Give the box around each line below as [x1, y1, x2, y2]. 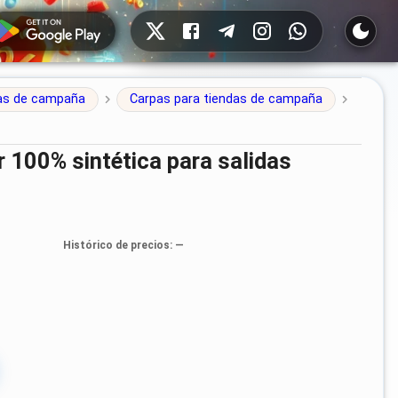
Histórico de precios [62, 238, 170, 251]
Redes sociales [123, 11, 218, 28]
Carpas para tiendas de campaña [129, 92, 322, 107]
